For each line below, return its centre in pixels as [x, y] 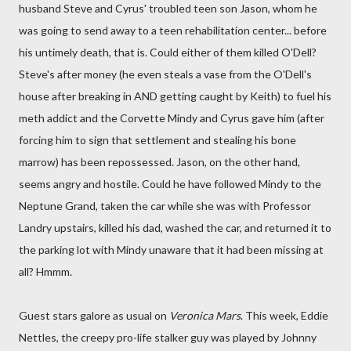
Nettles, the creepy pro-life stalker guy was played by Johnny [168, 337]
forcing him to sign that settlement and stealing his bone [157, 140]
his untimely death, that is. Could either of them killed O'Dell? [168, 52]
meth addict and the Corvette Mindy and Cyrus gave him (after [172, 118]
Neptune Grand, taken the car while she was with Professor [165, 206]
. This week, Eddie [284, 315]
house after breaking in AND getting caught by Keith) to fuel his [175, 96]
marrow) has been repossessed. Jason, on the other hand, [159, 162]
